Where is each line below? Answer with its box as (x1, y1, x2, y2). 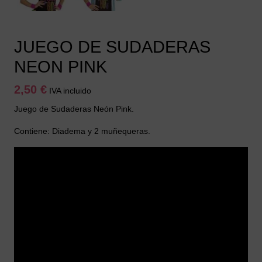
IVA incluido (49, 86, 91, 96)
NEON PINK (14, 57, 107, 77)
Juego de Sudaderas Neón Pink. (14, 104, 134, 114)
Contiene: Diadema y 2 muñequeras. (14, 126, 150, 136)
